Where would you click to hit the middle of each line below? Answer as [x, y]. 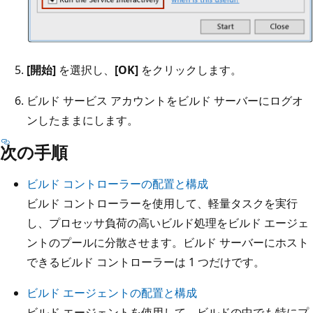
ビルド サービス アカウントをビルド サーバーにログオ [165, 100]
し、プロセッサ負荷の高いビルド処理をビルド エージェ [168, 223]
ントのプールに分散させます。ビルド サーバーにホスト [168, 242]
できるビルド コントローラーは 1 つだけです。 [146, 262]
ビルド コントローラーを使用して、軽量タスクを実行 [162, 203]
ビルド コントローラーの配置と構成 [117, 183]
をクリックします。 [190, 70]
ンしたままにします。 [82, 120]
